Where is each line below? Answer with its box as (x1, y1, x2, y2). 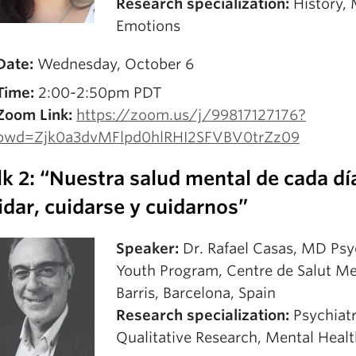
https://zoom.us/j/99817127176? (76, 106, 306, 123)
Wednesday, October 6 (37, 56, 194, 72)
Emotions (116, 17, 180, 34)
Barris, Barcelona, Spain (116, 284, 276, 301)
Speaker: (116, 240, 179, 257)
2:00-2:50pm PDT (34, 84, 162, 101)
